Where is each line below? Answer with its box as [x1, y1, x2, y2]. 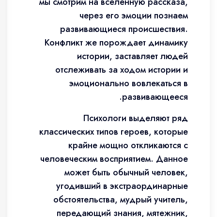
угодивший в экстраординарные [56, 180, 188, 192]
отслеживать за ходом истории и [55, 63, 188, 76]
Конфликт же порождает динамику [45, 36, 188, 49]
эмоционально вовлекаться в [69, 77, 188, 90]
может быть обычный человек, [64, 166, 188, 179]
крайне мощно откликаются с [68, 139, 188, 152]
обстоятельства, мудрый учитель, [53, 193, 188, 206]
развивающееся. [122, 91, 188, 103]
